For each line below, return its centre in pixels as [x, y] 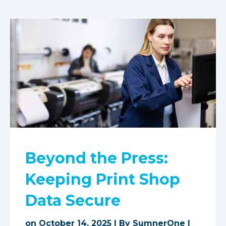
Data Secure [73, 201]
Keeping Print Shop [103, 179]
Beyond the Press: [97, 158]
